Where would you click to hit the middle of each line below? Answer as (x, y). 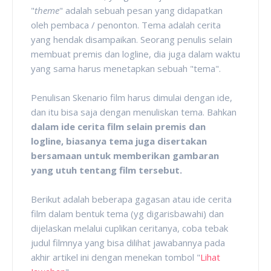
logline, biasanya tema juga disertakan (119, 141)
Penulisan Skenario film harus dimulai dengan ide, (132, 97)
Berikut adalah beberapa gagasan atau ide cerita (131, 199)
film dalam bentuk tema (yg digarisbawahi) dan (127, 213)
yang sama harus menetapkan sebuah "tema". (127, 68)
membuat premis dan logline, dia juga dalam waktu (135, 54)
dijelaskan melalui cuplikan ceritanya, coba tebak (129, 228)
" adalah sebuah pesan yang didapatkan (141, 10)
